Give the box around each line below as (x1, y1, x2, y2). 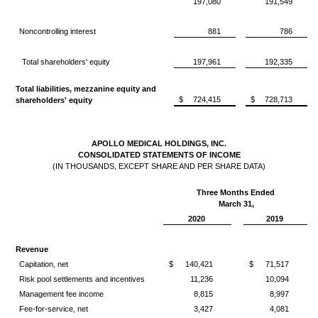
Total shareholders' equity (22, 57, 111, 66)
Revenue (16, 245, 48, 253)
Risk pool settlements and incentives (18, 275, 145, 283)
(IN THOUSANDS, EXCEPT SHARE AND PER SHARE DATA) (53, 162, 265, 170)
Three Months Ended (196, 188, 275, 197)
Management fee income (18, 290, 104, 298)
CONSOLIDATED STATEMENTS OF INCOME (77, 150, 241, 159)
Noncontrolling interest (18, 27, 96, 35)
